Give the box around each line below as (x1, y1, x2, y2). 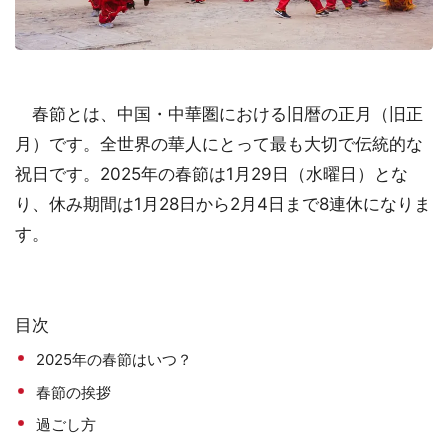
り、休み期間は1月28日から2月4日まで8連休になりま (15, 193, 431, 214)
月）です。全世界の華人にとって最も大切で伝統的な (15, 133, 423, 154)
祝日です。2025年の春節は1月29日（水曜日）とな (15, 163, 408, 184)
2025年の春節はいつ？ (36, 349, 193, 369)
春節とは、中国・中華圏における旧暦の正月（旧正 (15, 103, 423, 124)
